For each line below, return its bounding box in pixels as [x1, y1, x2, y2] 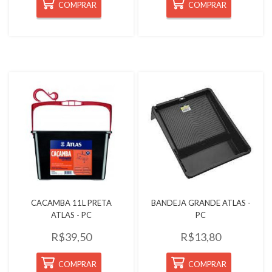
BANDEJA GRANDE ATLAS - [151, 198, 251, 208]
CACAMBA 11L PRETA [30, 198, 112, 208]
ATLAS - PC [50, 210, 92, 220]
